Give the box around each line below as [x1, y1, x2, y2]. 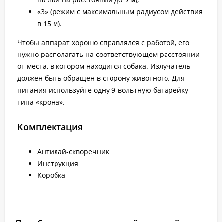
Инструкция [37, 159, 78, 168]
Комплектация [17, 121, 83, 133]
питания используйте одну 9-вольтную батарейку [17, 85, 188, 95]
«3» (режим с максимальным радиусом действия [37, 7, 203, 17]
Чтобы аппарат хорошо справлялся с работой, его [17, 38, 189, 48]
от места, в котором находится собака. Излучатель [17, 61, 190, 71]
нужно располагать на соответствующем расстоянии [17, 50, 200, 59]
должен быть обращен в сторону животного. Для [17, 73, 185, 83]
